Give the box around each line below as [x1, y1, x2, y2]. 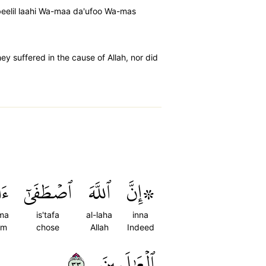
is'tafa [36, 210, 59, 220]
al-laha [86, 210, 112, 220]
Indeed [126, 222, 154, 232]
